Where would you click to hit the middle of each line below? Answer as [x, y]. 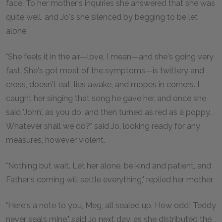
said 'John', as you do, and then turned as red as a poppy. [109, 112]
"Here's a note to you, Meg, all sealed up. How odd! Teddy [111, 205]
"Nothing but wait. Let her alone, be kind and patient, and [109, 166]
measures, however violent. [55, 140]
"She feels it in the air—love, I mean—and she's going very [110, 57]
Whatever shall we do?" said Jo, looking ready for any [103, 126]
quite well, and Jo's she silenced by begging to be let [102, 17]
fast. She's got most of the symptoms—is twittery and [105, 71]
